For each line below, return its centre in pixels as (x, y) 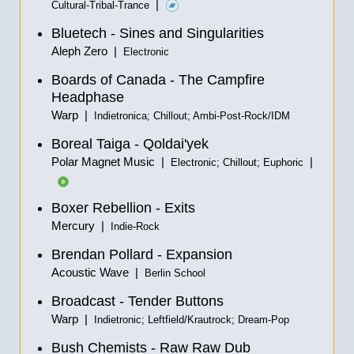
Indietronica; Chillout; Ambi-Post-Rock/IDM (192, 116)
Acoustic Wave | (98, 272)
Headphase (88, 97)
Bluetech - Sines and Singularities (158, 33)
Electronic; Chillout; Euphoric (237, 163)
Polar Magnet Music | (111, 162)
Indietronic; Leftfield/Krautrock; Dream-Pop (192, 320)
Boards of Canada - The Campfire (158, 80)
